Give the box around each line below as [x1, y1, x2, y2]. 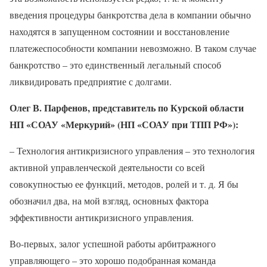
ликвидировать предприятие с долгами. [10, 74, 172, 88]
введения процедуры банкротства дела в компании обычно [10, 8, 251, 21]
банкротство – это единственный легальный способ [10, 58, 221, 71]
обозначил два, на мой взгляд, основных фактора [10, 194, 209, 207]
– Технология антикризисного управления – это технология [10, 144, 254, 157]
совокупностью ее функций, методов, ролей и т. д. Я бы [10, 177, 238, 190]
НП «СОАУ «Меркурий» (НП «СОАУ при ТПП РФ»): [10, 117, 238, 131]
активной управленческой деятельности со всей [10, 160, 205, 173]
